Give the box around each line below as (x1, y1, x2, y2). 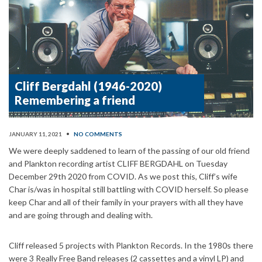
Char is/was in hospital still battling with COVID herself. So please (9, 184, 249, 194)
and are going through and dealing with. (9, 209, 153, 220)
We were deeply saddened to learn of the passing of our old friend (9, 145, 250, 156)
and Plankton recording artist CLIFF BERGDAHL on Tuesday (9, 158, 227, 168)
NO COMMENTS (74, 130, 122, 137)
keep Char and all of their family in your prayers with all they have (9, 196, 243, 207)
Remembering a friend (15, 92, 135, 107)
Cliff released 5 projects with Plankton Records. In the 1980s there (9, 240, 253, 250)
